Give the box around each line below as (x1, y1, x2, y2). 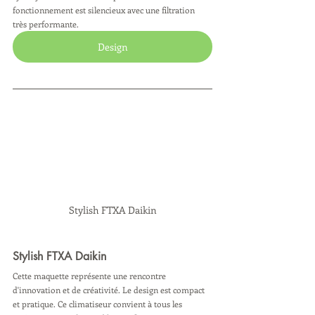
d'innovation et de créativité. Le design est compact (13, 283, 207, 295)
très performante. (13, 18, 79, 30)
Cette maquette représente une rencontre (13, 269, 168, 281)
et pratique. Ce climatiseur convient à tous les (13, 297, 184, 309)
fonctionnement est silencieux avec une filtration (13, 4, 197, 15)
